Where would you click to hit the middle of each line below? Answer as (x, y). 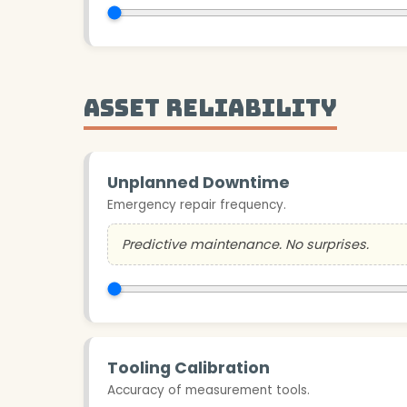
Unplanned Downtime (199, 182)
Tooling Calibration (189, 367)
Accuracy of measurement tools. (208, 390)
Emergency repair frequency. (197, 204)
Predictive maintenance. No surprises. (245, 244)
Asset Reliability (210, 108)
